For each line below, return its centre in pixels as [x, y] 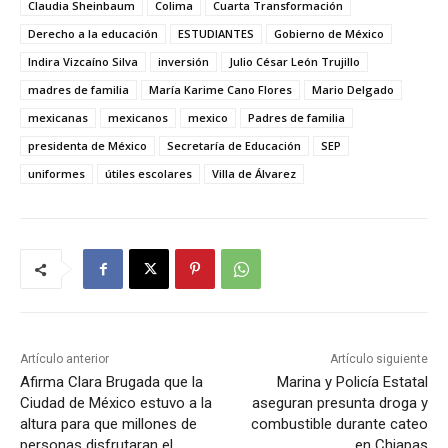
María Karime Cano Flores [220, 90]
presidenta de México [87, 146]
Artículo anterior [64, 359]
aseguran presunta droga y [339, 403]
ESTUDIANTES [216, 34]
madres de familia [78, 90]
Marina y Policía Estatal [352, 382]
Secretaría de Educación [234, 146]
